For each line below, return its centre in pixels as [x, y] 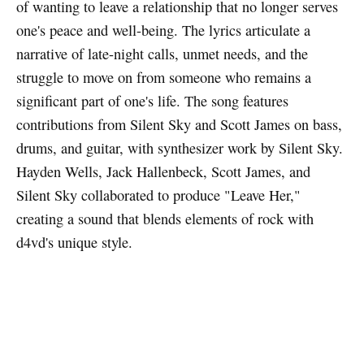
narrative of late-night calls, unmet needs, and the [162, 53]
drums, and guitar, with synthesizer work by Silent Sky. [179, 147]
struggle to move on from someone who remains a [163, 77]
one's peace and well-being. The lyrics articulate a [163, 30]
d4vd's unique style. [74, 242]
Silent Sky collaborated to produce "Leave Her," [158, 195]
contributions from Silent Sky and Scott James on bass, [179, 124]
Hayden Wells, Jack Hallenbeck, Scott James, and [163, 171]
